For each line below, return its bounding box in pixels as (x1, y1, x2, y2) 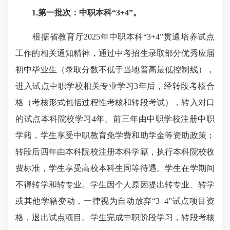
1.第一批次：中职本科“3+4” (32, 8, 133, 17)
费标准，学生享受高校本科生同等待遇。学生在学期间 (15, 164, 215, 172)
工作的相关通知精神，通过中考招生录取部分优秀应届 (15, 49, 215, 57)
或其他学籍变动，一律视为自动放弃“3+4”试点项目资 (15, 197, 215, 205)
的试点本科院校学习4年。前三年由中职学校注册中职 (15, 114, 215, 123)
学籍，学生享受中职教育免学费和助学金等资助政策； (15, 131, 215, 140)
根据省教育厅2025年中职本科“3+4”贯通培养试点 (15, 32, 215, 41)
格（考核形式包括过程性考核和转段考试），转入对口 (15, 98, 215, 107)
